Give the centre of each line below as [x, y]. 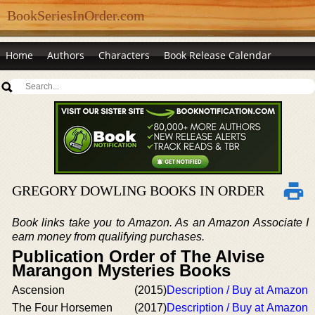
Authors [66, 55]
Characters [124, 55]
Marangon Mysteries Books [121, 270]
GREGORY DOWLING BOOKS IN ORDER [138, 191]
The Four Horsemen [62, 308]
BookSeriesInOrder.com [76, 15]
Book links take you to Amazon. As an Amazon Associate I [160, 223]
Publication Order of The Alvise [138, 256]
